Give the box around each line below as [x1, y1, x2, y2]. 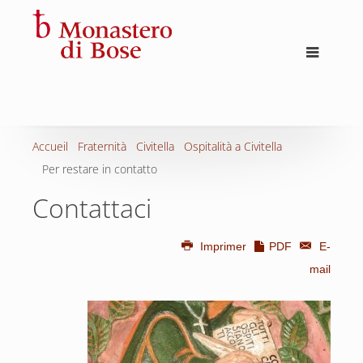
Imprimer [197, 240, 250, 253]
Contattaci [32, 190, 152, 225]
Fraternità [78, 139, 126, 154]
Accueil [32, 139, 68, 154]
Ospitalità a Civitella [184, 139, 282, 154]
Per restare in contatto [42, 161, 157, 177]
